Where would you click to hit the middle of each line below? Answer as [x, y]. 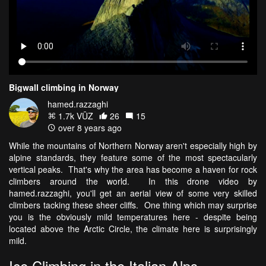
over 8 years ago [89, 127]
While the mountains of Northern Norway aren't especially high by [133, 145]
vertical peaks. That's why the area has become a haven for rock [133, 169]
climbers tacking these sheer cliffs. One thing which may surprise [133, 205]
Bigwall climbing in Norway [64, 87]
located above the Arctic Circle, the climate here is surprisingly [133, 228]
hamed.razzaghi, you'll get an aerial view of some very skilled [133, 193]
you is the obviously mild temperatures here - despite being [133, 216]
